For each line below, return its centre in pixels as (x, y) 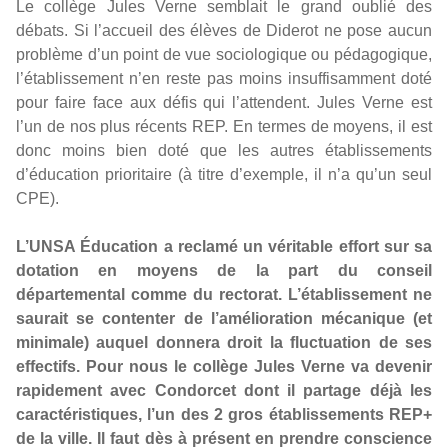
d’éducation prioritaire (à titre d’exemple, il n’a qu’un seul (224, 174)
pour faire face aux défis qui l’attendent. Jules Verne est (224, 102)
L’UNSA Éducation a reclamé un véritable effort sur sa (224, 246)
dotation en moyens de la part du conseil (224, 270)
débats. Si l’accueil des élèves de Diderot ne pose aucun (224, 30)
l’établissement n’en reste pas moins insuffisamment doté (224, 78)
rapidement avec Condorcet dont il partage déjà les (224, 390)
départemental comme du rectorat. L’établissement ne (224, 294)
